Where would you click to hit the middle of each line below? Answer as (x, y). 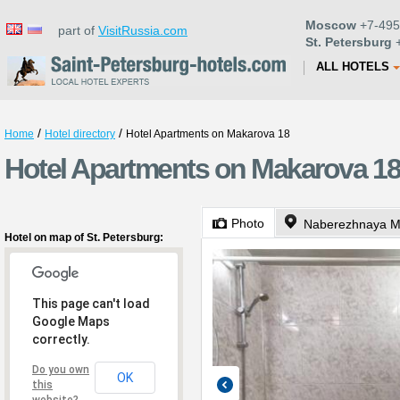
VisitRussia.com (143, 30)
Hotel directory (80, 134)
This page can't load (91, 304)
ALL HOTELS (353, 67)
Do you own (61, 370)
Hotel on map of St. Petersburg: (84, 237)
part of (73, 30)
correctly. (61, 339)
